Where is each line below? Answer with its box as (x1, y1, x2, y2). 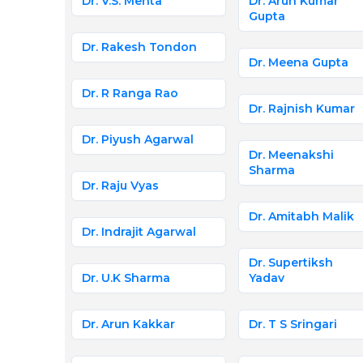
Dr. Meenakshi (248, 147, 334, 162)
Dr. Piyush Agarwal (81, 132, 194, 147)
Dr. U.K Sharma (81, 271, 170, 285)
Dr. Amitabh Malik (248, 209, 354, 224)
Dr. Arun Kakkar (81, 317, 175, 331)
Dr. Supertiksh (248, 255, 333, 270)
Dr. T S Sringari (248, 317, 337, 331)
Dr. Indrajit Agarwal (81, 224, 196, 239)
